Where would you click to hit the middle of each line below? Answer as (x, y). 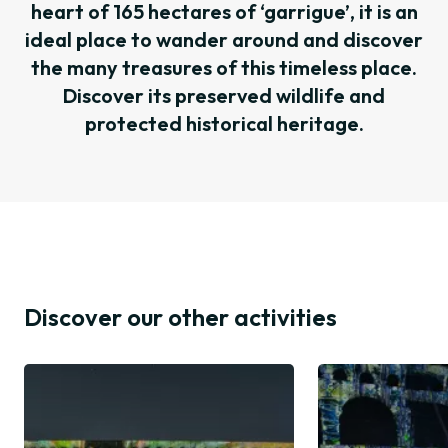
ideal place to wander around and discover (224, 40)
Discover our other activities (180, 317)
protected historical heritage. (224, 124)
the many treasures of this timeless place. (224, 68)
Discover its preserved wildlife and (224, 96)
